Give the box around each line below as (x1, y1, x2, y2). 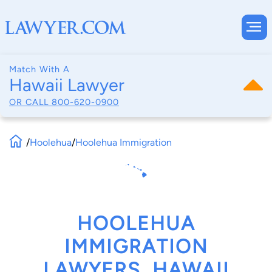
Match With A (9, 64, 70, 75)
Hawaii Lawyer (9, 75, 124, 95)
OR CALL (9, 96, 52, 107)
